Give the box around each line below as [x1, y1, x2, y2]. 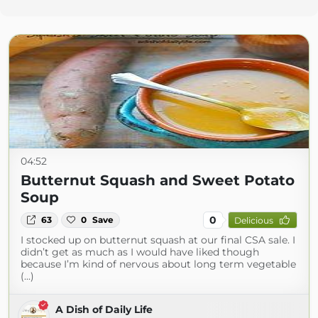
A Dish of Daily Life [55, 303, 153, 316]
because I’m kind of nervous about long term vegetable [21, 258, 296, 270]
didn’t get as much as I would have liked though [21, 246, 259, 258]
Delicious [234, 214, 273, 226]
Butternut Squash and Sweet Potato [21, 172, 295, 189]
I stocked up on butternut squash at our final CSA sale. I [21, 234, 295, 246]
